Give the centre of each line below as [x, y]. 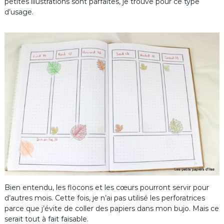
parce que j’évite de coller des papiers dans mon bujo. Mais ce [111, 209]
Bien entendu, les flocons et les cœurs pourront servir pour [106, 188]
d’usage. [19, 12]
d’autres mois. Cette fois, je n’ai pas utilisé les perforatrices [104, 198]
